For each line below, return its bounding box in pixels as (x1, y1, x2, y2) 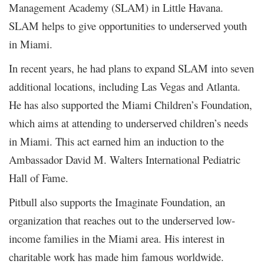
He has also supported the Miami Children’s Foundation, (9, 97, 252, 112)
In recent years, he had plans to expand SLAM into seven (9, 60, 254, 75)
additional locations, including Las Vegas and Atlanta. (9, 78, 240, 94)
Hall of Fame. (9, 170, 68, 185)
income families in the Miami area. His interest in (9, 230, 225, 246)
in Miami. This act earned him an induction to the (9, 133, 224, 148)
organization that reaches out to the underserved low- (9, 212, 235, 227)
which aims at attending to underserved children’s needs (9, 115, 248, 130)
